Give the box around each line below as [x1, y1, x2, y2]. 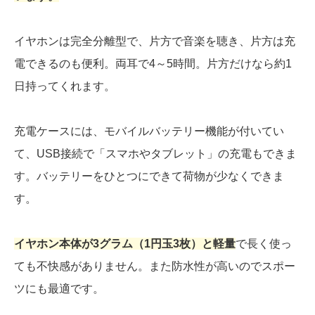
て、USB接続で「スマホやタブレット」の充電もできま [14, 147, 297, 160]
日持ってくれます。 [14, 79, 115, 92]
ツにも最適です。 [14, 282, 104, 295]
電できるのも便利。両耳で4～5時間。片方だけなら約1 [14, 57, 292, 70]
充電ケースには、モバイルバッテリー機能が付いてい [14, 124, 284, 137]
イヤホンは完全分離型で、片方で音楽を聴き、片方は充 [14, 34, 295, 47]
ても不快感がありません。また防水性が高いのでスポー [14, 259, 295, 272]
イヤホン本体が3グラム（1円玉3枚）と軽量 [14, 237, 236, 250]
